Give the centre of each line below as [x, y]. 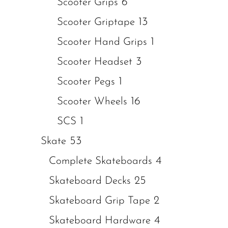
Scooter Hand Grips [102, 42]
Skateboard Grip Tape [99, 201]
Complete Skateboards [101, 161]
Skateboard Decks [90, 181]
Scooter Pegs [86, 82]
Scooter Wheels [92, 102]
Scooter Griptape [96, 22]
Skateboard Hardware [100, 221]
